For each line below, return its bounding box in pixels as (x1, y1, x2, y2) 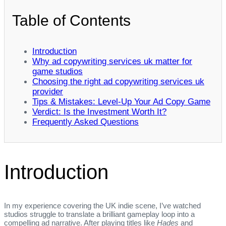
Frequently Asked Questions (32, 117, 139, 127)
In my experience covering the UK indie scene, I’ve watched (4, 201, 201, 210)
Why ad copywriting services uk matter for (32, 56, 192, 66)
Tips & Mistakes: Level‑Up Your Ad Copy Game (32, 96, 210, 106)
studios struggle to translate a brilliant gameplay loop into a (4, 210, 195, 219)
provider (32, 86, 63, 96)
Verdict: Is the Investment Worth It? (32, 106, 166, 117)
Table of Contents (12, 12, 131, 29)
